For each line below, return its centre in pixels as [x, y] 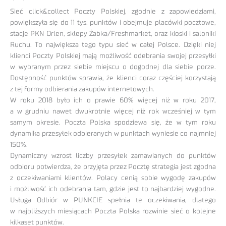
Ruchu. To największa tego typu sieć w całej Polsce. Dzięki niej [113, 45]
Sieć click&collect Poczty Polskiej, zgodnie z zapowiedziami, [113, 12]
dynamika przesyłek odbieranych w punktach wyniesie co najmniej [113, 134]
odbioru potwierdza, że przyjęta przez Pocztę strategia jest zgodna [113, 167]
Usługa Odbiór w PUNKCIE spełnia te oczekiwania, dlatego [113, 201]
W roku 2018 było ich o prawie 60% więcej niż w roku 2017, [113, 101]
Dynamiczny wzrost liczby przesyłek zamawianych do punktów [113, 156]
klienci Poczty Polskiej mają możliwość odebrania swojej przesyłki [113, 56]
